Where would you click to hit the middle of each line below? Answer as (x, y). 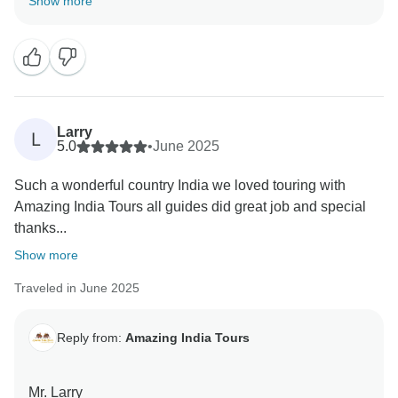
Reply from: (91, 337)
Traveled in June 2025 (77, 288)
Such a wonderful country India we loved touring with (180, 186)
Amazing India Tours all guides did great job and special (190, 207)
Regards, (57, 60)
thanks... (40, 228)
